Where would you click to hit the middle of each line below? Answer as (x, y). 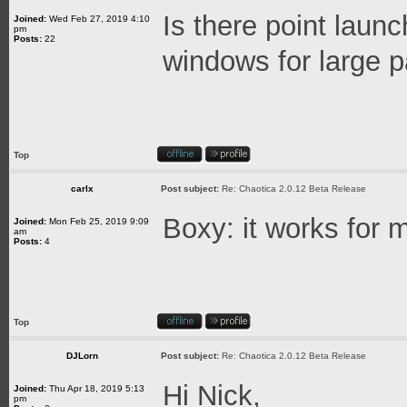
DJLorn (82, 356)
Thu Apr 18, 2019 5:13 (95, 388)
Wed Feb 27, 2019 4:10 (98, 19)
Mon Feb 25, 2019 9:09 (98, 221)
